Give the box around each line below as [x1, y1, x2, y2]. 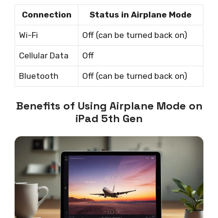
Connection [21, 10, 72, 20]
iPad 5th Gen [75, 111, 143, 125]
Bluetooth [19, 71, 58, 81]
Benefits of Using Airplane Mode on [16, 98, 202, 112]
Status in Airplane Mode [90, 10, 192, 20]
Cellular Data [19, 51, 69, 61]
